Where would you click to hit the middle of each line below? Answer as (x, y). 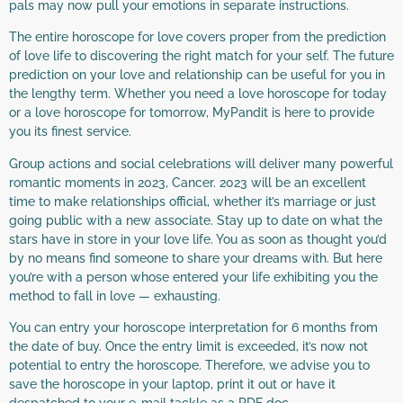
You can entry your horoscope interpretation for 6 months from (193, 327)
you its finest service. (70, 132)
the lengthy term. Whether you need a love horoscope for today (198, 94)
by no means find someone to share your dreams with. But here (196, 258)
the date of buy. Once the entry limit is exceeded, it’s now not (188, 346)
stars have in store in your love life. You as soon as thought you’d (198, 239)
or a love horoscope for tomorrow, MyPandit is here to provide (192, 113)
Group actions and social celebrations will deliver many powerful (201, 163)
